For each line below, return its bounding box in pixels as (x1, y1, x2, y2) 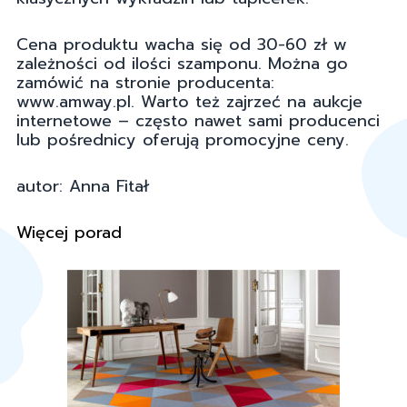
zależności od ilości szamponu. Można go (16, 51, 348, 77)
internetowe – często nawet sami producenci (16, 108, 380, 134)
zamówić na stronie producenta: (16, 70, 274, 96)
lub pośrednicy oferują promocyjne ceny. (16, 127, 349, 154)
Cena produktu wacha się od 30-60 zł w (16, 32, 347, 58)
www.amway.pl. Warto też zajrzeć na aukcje (16, 89, 362, 115)
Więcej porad (16, 220, 122, 246)
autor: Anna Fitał (16, 174, 149, 200)
